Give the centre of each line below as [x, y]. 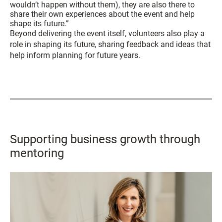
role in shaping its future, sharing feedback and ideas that [110, 44]
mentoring [37, 153]
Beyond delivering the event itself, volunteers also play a [107, 33]
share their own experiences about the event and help [102, 14]
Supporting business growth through [105, 139]
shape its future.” [39, 23]
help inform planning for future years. [75, 55]
